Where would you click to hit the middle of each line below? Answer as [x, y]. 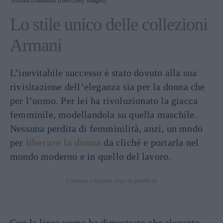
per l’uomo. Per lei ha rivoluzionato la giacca [104, 101]
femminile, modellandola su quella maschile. [104, 115]
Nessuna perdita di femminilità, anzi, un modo [107, 129]
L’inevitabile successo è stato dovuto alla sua [104, 73]
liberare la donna [63, 143]
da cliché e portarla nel [150, 143]
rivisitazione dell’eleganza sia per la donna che [108, 87]
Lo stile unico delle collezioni [109, 25]
